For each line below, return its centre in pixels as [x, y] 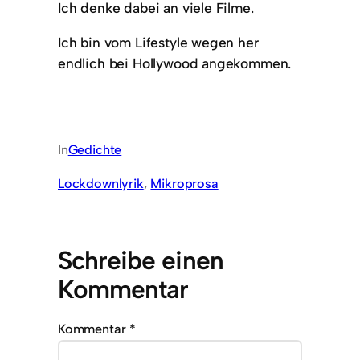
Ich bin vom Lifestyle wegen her [158, 43]
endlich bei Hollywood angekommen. [175, 63]
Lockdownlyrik [101, 184]
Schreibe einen [141, 261]
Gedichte [95, 150]
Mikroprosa [184, 184]
